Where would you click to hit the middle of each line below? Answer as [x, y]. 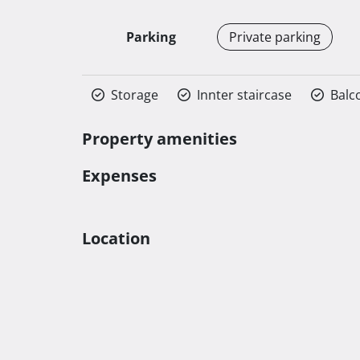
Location [116, 238]
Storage [135, 95]
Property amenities [160, 139]
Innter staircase [244, 95]
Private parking [275, 37]
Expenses [119, 176]
